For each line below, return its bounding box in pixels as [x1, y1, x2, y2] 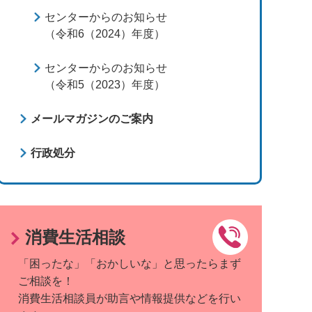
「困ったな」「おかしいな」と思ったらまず [18, 258, 241, 270]
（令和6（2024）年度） [45, 28, 165, 40]
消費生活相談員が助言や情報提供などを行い [18, 292, 241, 304]
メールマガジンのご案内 [31, 113, 153, 125]
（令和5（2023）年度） [45, 79, 165, 91]
